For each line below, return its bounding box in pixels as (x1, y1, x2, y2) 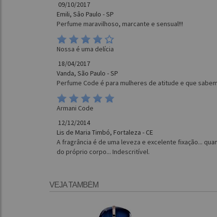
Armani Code (57, 104, 93, 113)
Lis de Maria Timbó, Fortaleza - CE (57, 128, 153, 137)
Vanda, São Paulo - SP (57, 69, 118, 78)
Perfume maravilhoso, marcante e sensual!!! (57, 19, 183, 29)
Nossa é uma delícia (57, 45, 114, 54)
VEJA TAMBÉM (49, 181, 98, 189)
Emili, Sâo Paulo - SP (57, 10, 114, 19)
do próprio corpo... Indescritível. (57, 147, 150, 156)
